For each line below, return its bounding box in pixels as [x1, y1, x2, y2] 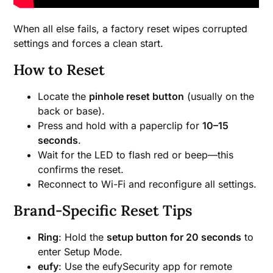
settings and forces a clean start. [13, 37, 164, 49]
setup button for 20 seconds [107, 230, 242, 243]
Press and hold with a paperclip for [38, 119, 203, 132]
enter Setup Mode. [38, 245, 123, 258]
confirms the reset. [38, 163, 124, 175]
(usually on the [184, 90, 255, 102]
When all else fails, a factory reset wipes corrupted [13, 22, 248, 35]
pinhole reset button [89, 90, 185, 102]
